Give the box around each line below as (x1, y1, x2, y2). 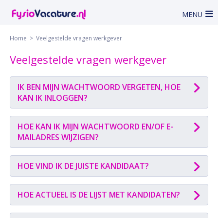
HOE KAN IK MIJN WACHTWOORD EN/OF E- (18, 121, 173, 132)
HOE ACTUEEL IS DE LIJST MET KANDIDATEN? (18, 189, 180, 200)
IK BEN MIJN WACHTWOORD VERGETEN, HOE (18, 82, 181, 92)
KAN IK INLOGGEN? (18, 92, 88, 103)
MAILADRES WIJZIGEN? (18, 132, 99, 143)
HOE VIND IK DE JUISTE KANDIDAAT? (18, 161, 149, 171)
